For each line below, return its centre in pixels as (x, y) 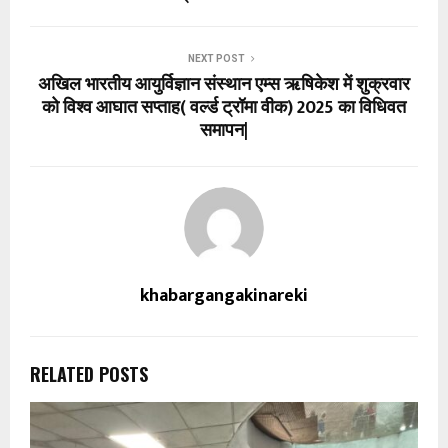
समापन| (224, 131)
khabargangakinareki (224, 296)
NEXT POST (216, 59)
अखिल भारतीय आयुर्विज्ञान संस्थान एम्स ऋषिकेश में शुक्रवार (224, 85)
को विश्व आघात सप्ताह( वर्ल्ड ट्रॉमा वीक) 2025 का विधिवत (224, 108)
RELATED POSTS (89, 374)
